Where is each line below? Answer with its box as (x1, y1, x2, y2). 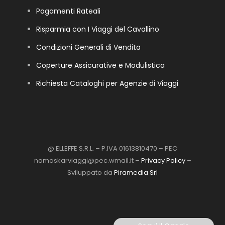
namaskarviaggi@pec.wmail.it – (34, 156, 141, 166)
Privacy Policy (141, 156, 185, 166)
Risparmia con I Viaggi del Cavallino (36, 24, 159, 35)
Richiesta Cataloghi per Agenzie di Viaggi (36, 78, 178, 89)
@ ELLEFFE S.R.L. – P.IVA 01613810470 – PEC (48, 144, 177, 154)
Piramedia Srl (114, 168, 158, 178)
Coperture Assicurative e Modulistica (36, 60, 165, 71)
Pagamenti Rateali (36, 6, 100, 17)
